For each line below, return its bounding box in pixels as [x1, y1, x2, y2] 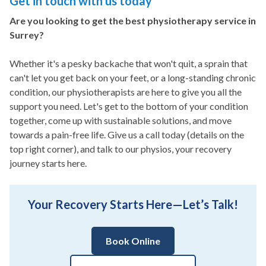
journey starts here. [9, 157, 87, 169]
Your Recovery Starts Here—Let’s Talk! [28, 197, 238, 212]
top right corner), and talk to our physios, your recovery [9, 143, 232, 155]
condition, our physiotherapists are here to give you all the [9, 86, 242, 98]
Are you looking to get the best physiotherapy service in [9, 15, 256, 27]
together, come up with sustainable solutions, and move [9, 115, 232, 126]
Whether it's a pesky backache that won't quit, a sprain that [9, 58, 248, 69]
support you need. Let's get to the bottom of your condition [9, 100, 248, 112]
